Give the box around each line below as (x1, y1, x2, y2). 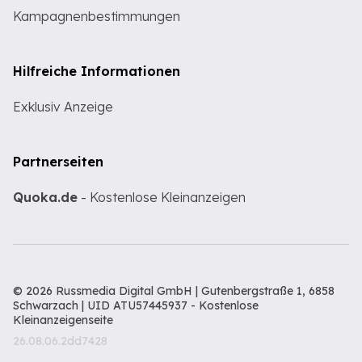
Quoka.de (13, 189, 78, 206)
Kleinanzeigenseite (13, 313, 113, 328)
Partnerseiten (13, 154, 103, 170)
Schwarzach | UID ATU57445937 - (13, 298, 199, 314)
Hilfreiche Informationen (13, 63, 180, 80)
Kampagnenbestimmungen (13, 8, 180, 25)
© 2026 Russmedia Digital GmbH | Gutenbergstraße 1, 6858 (13, 284, 335, 299)
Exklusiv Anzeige (13, 99, 113, 116)
